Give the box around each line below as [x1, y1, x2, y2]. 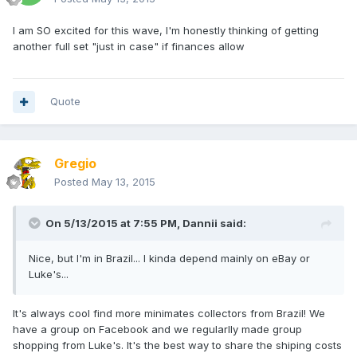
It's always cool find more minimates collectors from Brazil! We [13, 307, 325, 320]
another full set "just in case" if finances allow [13, 40, 245, 53]
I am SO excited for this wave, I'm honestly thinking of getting [13, 24, 319, 37]
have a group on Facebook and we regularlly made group [13, 323, 302, 336]
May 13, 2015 [92, 175, 155, 189]
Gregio [54, 155, 96, 172]
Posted [54, 175, 92, 189]
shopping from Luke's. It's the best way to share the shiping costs [13, 339, 342, 352]
